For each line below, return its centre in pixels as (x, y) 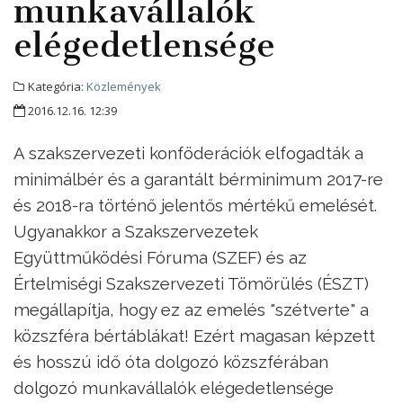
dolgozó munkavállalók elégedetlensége (174, 388)
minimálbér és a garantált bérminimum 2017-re (198, 179)
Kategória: (56, 87)
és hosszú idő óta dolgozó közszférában (171, 362)
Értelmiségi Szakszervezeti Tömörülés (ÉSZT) (191, 284)
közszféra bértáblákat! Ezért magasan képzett (194, 336)
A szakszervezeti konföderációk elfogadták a (188, 153)
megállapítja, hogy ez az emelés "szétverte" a (191, 310)
